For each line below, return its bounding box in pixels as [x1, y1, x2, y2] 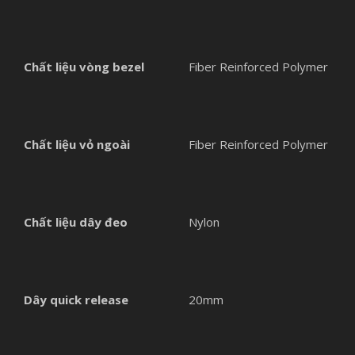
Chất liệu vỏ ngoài [24, 136, 130, 152]
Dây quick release [24, 291, 128, 307]
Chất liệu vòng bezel [24, 58, 144, 74]
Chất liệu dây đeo [24, 213, 128, 230]
